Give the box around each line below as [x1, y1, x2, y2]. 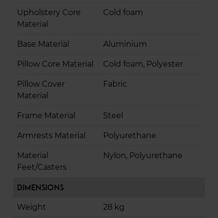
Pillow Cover [17, 79, 65, 89]
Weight [17, 202, 46, 212]
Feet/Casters [17, 163, 67, 172]
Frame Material [17, 111, 75, 121]
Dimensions [17, 182, 64, 193]
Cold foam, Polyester [103, 59, 183, 69]
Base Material [17, 39, 69, 49]
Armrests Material [17, 131, 86, 141]
